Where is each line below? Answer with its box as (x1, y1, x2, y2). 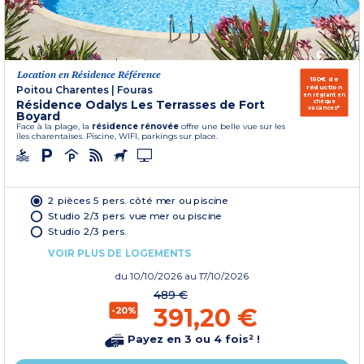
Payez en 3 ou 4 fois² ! (123, 332, 260, 346)
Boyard (16, 108, 60, 123)
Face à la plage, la (16, 120, 92, 132)
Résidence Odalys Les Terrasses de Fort (16, 97, 265, 112)
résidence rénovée (92, 120, 179, 132)
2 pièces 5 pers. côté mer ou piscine (48, 194, 228, 206)
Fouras (117, 83, 153, 96)
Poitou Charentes (16, 83, 109, 96)
